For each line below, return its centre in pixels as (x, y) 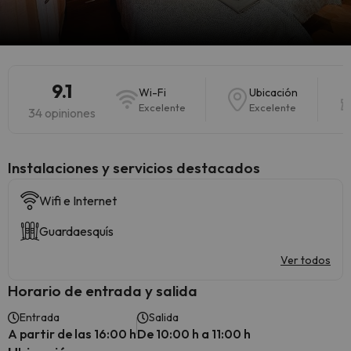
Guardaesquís (76, 231)
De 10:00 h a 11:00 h (194, 334)
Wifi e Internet (78, 201)
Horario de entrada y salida (103, 291)
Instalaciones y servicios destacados (134, 168)
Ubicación (273, 92)
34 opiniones (62, 113)
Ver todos (306, 260)
